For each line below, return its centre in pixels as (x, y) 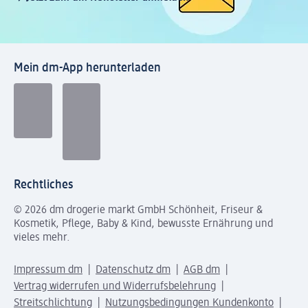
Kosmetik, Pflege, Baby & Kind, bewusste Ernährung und (143, 224)
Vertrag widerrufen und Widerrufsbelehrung (115, 287)
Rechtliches (43, 185)
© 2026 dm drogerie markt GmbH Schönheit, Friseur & (138, 211)
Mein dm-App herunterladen (87, 68)
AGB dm (202, 271)
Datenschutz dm (133, 271)
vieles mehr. (42, 238)
